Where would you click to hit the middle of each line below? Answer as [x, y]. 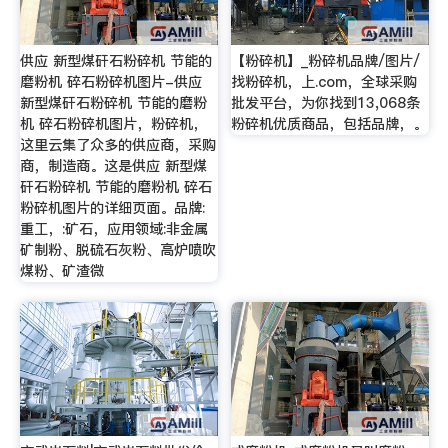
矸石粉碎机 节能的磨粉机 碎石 [115, 187]
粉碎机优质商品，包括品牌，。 [329, 124]
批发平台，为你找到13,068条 [326, 103]
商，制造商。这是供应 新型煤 [113, 166]
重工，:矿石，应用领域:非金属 [113, 229]
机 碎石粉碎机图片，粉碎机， [113, 124]
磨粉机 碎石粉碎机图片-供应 [110, 82]
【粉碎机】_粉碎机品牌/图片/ [326, 61]
